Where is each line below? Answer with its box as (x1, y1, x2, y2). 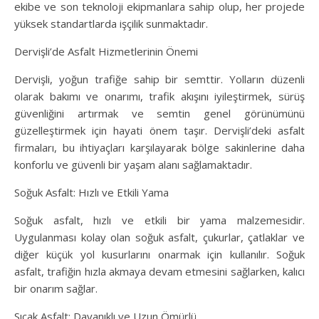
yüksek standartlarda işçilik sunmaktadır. (14, 16, 208, 31)
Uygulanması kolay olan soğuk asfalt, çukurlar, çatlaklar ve (14, 230, 305, 245)
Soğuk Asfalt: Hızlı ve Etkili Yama (14, 185, 169, 200)
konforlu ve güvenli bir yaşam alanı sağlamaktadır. (14, 157, 252, 172)
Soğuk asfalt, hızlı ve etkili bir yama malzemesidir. (14, 213, 305, 228)
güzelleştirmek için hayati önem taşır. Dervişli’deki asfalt (14, 123, 305, 138)
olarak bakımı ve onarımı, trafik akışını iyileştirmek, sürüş (14, 89, 305, 104)
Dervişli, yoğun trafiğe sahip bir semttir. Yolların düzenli (14, 72, 305, 87)
